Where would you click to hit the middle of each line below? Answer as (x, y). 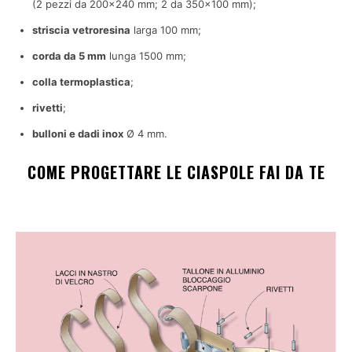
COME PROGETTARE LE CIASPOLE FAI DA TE (176, 172)
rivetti (48, 107)
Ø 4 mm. (145, 133)
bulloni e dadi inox (78, 133)
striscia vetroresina (81, 29)
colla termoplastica (81, 81)
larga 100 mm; (166, 29)
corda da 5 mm (69, 55)
